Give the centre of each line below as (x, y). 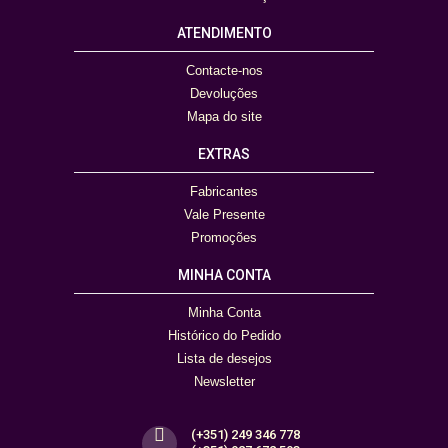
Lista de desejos (224, 358)
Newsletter (224, 381)
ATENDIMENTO (224, 32)
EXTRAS (224, 153)
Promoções (224, 237)
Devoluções (224, 93)
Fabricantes (224, 191)
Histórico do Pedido (224, 335)
